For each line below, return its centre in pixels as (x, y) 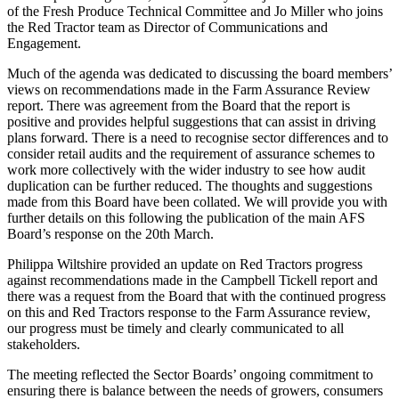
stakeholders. (45, 344)
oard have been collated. (174, 202)
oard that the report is (291, 106)
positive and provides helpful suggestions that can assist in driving (191, 122)
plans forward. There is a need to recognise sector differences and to (198, 138)
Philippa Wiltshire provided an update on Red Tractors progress (185, 264)
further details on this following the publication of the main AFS (186, 218)
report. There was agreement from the (114, 106)
